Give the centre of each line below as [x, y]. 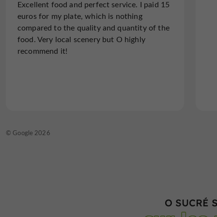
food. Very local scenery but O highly [81, 39]
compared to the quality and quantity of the [93, 27]
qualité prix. [46, 17]
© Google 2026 [28, 132]
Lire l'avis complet [69, 89]
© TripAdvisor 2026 [42, 132]
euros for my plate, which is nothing [80, 15]
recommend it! [43, 50]
